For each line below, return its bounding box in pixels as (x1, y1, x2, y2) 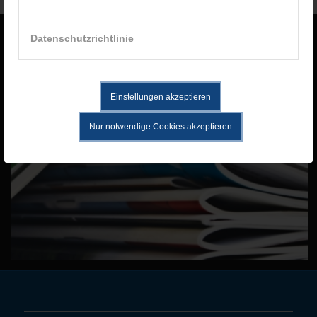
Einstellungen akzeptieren (110, 91, 211, 102)
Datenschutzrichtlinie (30, 33, 134, 45)
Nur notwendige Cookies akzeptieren (89, 121, 232, 132)
